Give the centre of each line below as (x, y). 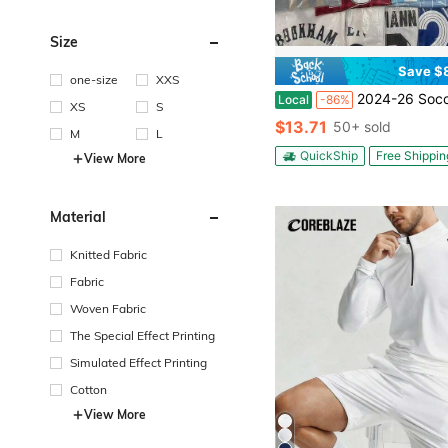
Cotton (88, 389)
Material (78, 216)
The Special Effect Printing (142, 335)
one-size (94, 79)
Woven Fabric (108, 308)
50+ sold (362, 127)
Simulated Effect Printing (138, 362)
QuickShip (329, 156)
